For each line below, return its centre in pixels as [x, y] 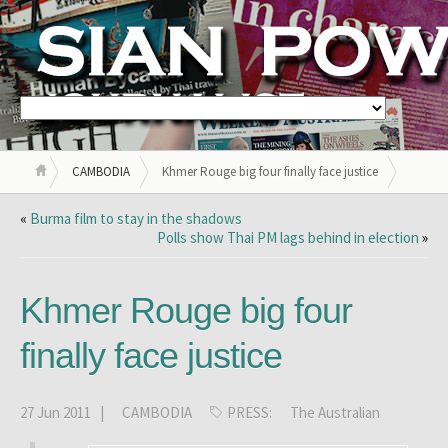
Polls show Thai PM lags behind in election [288, 237]
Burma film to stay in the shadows [136, 218]
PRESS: [251, 412]
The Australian [335, 412]
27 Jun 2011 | [63, 412]
